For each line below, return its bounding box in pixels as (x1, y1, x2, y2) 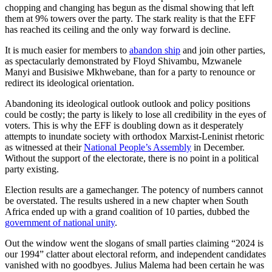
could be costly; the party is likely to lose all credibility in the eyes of (5, 109, 266, 120)
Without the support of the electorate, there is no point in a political (5, 153, 259, 164)
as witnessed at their (5, 142, 84, 153)
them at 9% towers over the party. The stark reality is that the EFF (5, 13, 256, 24)
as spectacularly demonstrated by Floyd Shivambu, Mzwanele (5, 56, 242, 67)
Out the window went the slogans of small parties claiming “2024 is (5, 238, 263, 249)
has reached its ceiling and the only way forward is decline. (5, 24, 233, 35)
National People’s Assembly (84, 142, 191, 153)
